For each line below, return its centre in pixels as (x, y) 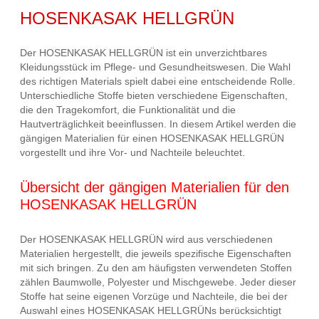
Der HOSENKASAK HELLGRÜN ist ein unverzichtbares (143, 53)
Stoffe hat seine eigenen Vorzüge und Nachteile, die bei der (154, 296)
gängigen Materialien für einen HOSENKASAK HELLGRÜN (152, 138)
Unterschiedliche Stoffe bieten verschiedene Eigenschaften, (154, 96)
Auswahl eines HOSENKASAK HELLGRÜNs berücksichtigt (151, 310)
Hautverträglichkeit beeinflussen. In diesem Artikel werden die (158, 124)
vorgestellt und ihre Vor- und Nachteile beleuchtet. (132, 153)
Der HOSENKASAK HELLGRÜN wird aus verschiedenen (146, 239)
